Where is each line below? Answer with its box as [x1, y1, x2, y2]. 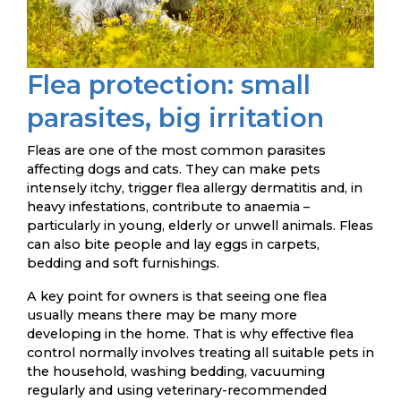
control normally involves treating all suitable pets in [27, 344, 374, 361]
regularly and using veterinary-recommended [27, 381, 327, 398]
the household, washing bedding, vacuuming [27, 363, 325, 380]
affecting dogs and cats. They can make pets [27, 160, 320, 177]
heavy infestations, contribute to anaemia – [27, 198, 310, 215]
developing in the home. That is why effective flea [27, 325, 354, 342]
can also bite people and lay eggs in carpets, [27, 235, 320, 252]
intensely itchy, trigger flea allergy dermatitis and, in [27, 179, 363, 196]
